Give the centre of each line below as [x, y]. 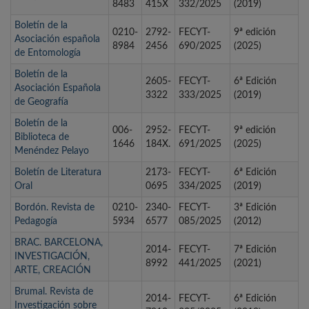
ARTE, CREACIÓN [53, 271]
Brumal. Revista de [54, 292]
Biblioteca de [42, 138]
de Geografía [41, 102]
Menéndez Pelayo [52, 151]
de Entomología [48, 53]
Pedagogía [36, 222]
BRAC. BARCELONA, [59, 243]
